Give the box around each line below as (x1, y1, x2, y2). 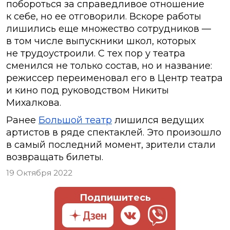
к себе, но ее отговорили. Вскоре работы (6, 11, 201, 23)
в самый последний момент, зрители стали (6, 139, 216, 151)
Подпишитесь (79, 192, 151, 204)
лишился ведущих (112, 114, 204, 126)
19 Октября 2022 (6, 168, 72, 178)
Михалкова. (6, 97, 61, 109)
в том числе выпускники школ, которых (6, 35, 196, 47)
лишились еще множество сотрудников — (6, 23, 211, 35)
